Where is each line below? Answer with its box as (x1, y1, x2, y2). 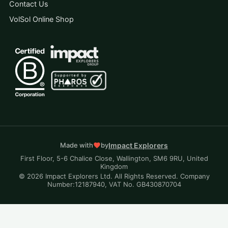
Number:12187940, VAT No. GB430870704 (47, 180, 181, 188)
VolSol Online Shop (9, 14, 74, 24)
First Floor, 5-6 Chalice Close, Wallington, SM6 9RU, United (20, 154, 208, 162)
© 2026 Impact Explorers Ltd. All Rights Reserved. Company (18, 172, 210, 180)
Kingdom (100, 162, 128, 170)
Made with (60, 141, 93, 150)
